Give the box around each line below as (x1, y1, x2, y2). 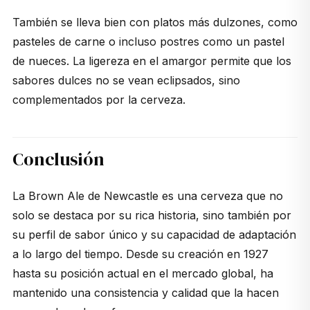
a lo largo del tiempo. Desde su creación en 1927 (12, 247, 268, 262)
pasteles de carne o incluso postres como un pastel (12, 35, 284, 49)
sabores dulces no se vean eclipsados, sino (12, 73, 240, 88)
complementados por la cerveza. (12, 93, 185, 107)
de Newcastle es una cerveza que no (84, 189, 283, 203)
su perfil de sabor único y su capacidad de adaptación (12, 228, 296, 242)
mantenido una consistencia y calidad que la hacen (12, 286, 279, 300)
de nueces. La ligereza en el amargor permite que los (12, 54, 291, 69)
